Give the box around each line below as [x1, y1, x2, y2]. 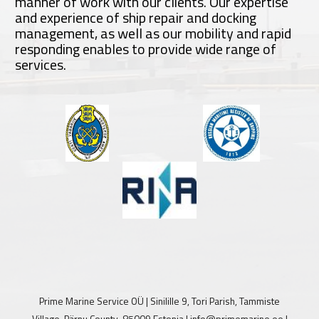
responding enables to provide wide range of [15, 37, 277, 60]
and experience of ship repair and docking [15, 6, 257, 28]
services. [15, 53, 67, 75]
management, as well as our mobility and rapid [15, 21, 292, 44]
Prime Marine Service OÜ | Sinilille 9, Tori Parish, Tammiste [39, 294, 280, 309]
